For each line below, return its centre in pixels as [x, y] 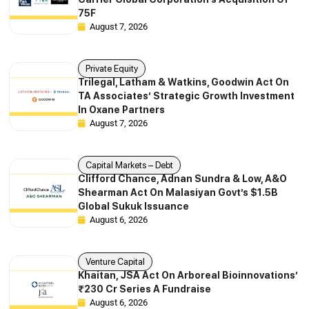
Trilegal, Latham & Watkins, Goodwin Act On [184, 82]
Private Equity [112, 69]
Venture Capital [116, 262]
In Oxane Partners [122, 110]
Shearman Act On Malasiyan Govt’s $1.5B [178, 193]
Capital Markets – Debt [130, 166]
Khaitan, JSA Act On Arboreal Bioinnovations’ [188, 276]
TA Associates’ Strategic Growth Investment [187, 96]
